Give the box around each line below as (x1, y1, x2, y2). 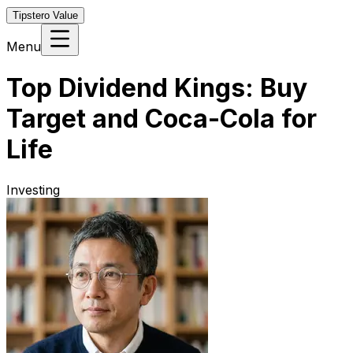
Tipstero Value (13, 9, 78, 21)
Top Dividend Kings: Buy (6, 72, 307, 104)
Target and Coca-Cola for (6, 103, 317, 135)
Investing (6, 181, 60, 198)
